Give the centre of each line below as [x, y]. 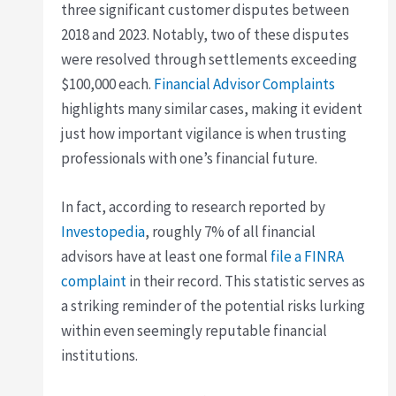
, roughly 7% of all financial [231, 232]
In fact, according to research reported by [194, 207]
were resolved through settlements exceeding [209, 59]
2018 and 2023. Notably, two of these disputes [206, 34]
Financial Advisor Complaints [245, 84]
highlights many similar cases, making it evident [212, 108]
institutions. [100, 356]
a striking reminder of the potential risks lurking [213, 306]
